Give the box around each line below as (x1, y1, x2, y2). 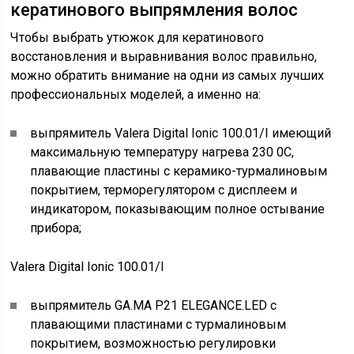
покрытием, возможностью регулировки (30, 336, 277, 351)
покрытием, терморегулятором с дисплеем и (30, 183, 298, 198)
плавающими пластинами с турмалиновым (30, 317, 287, 332)
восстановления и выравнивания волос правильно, (10, 49, 318, 64)
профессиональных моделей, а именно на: (10, 87, 262, 102)
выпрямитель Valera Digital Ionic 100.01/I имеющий (30, 126, 332, 141)
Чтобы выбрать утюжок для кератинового (10, 30, 265, 45)
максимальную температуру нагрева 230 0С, (30, 145, 295, 160)
